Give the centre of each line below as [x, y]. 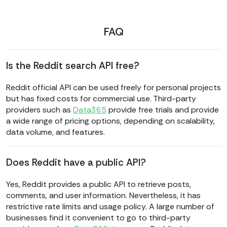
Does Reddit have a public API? [77, 163]
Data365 [90, 110]
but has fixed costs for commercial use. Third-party [101, 99]
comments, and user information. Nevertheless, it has [103, 196]
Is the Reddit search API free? [74, 66]
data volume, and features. [55, 132]
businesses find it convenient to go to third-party [98, 218]
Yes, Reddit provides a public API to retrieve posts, [99, 184]
